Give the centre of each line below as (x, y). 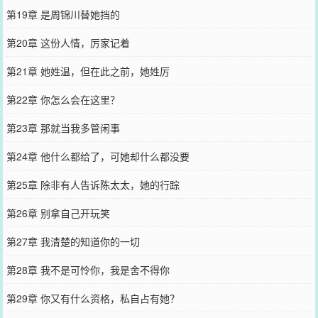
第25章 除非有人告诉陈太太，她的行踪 (93, 184)
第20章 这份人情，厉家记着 (68, 42)
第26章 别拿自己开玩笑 (58, 213)
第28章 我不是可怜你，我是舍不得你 (88, 269)
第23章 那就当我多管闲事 (63, 127)
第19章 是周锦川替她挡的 (63, 14)
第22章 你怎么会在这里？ (63, 99)
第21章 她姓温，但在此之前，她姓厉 (88, 71)
